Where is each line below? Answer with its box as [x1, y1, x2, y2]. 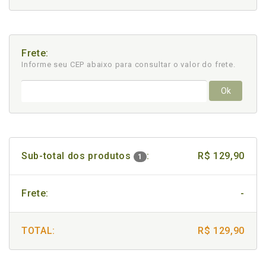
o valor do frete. [173, 60, 236, 69]
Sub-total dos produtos [21, 150, 134, 161]
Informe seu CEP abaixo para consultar [21, 60, 173, 69]
